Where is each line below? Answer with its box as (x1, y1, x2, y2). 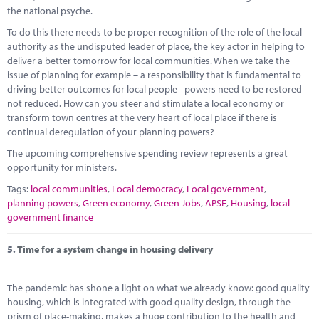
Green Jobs (154, 197, 201, 209)
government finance (7, 211, 93, 224)
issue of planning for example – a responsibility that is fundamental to (7, 68, 301, 81)
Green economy (83, 197, 150, 209)
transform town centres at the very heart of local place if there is (7, 111, 277, 124)
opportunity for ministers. (7, 161, 117, 174)
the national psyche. (7, 4, 93, 17)
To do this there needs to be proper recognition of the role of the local (7, 26, 302, 38)
